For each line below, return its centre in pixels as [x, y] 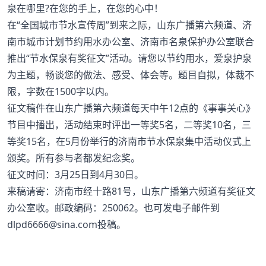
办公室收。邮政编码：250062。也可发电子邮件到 [113, 208]
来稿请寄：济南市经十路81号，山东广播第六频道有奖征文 [131, 191]
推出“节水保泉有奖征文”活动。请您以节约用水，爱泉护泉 [129, 58]
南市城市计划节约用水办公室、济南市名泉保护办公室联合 [131, 42]
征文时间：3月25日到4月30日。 [75, 175]
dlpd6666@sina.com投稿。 [66, 224]
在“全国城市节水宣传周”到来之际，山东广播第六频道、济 [129, 25]
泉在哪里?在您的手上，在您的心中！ [85, 8]
